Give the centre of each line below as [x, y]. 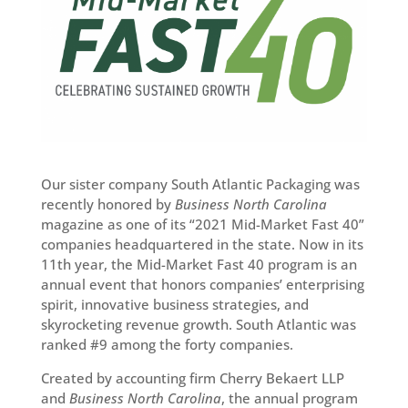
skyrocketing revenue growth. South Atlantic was [198, 324]
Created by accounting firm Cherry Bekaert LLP [192, 378]
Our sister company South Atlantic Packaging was [200, 184]
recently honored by [107, 204]
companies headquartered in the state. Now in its [202, 244]
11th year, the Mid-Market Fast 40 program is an [199, 264]
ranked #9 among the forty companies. [167, 344]
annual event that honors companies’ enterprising [202, 284]
